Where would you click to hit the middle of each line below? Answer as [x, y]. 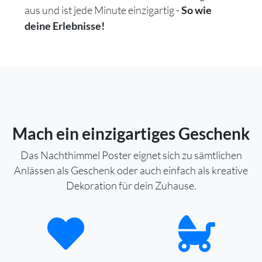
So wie [196, 10]
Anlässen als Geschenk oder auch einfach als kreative [131, 170]
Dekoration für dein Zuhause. [131, 185]
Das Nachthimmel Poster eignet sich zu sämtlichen [131, 155]
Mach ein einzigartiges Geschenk [131, 133]
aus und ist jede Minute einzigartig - [103, 10]
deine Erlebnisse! [65, 26]
